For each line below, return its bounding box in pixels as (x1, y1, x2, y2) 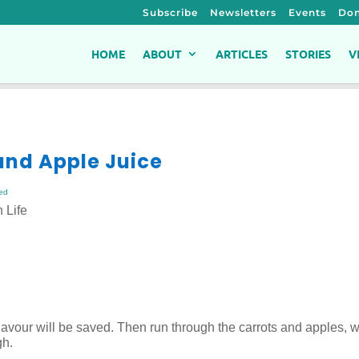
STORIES (285, 46, 331, 61)
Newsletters (210, 6, 276, 18)
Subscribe (143, 6, 198, 18)
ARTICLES (216, 46, 268, 61)
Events (288, 6, 326, 18)
